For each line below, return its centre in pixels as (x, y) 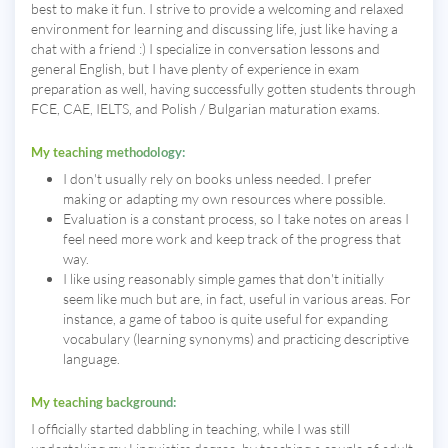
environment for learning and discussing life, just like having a (214, 29)
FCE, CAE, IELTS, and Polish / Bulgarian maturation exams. (205, 109)
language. (91, 359)
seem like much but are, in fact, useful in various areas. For (237, 299)
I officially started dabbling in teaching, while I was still (190, 429)
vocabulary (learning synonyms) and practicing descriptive (236, 339)
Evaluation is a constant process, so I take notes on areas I (236, 219)
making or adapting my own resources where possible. (224, 199)
